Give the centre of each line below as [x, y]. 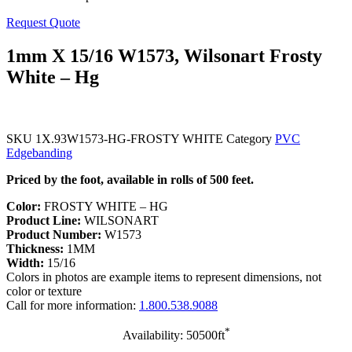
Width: [25, 262]
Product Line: [44, 220]
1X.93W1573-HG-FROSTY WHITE [131, 138]
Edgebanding [39, 152]
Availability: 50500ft [173, 335]
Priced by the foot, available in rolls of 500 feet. [130, 179]
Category [249, 138]
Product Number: [54, 234]
